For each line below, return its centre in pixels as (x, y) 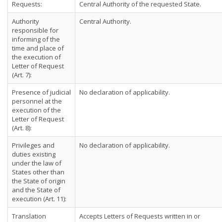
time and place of (38, 48)
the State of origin (39, 181)
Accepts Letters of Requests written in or (140, 216)
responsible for (35, 30)
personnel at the (37, 101)
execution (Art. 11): (39, 199)
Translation (29, 216)
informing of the (36, 39)
